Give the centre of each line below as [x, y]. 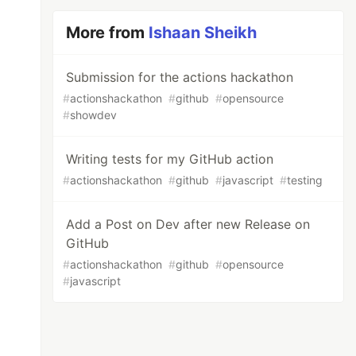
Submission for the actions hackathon [180, 77]
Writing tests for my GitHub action [170, 159]
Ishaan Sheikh [203, 33]
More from [108, 33]
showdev [94, 115]
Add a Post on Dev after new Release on [188, 224]
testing [305, 180]
